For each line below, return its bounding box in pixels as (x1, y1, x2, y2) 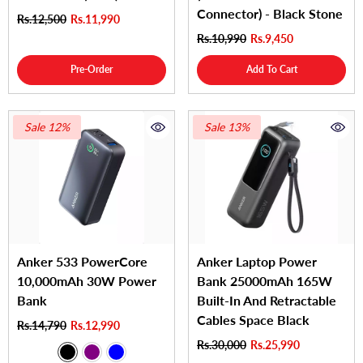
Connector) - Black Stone (197, 6, 343, 22)
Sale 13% (204, 120, 250, 135)
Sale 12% (24, 120, 70, 135)
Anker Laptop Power (197, 253, 317, 269)
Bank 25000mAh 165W (197, 272, 332, 288)
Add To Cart (246, 63, 297, 76)
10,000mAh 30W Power (17, 272, 156, 288)
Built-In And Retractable (197, 292, 336, 308)
